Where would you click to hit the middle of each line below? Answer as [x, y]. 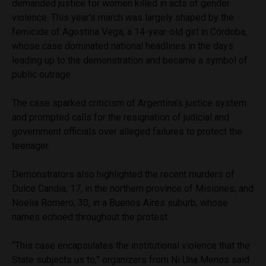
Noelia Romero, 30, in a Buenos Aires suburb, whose [120, 202]
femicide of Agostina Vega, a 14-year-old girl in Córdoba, [129, 31]
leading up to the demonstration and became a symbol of [130, 60]
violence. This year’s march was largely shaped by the [123, 17]
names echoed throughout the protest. [91, 217]
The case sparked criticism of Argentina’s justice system [129, 103]
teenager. [31, 145]
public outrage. [42, 74]
